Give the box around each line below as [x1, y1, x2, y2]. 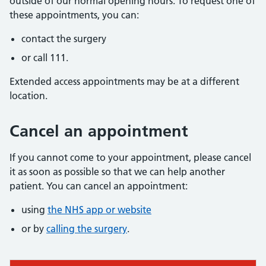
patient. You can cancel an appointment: [9, 180, 188, 192]
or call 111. [21, 52, 68, 64]
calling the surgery [46, 223, 127, 235]
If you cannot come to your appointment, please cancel [9, 151, 251, 163]
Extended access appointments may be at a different [9, 75, 239, 87]
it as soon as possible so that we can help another [9, 166, 225, 178]
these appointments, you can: [9, 9, 139, 21]
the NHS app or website [47, 204, 151, 216]
